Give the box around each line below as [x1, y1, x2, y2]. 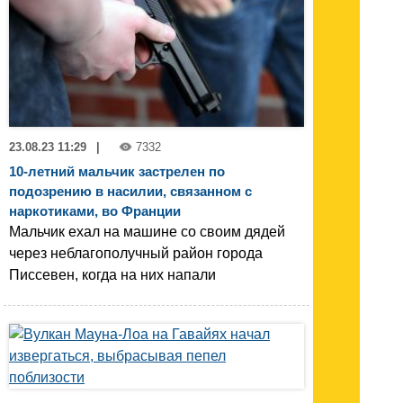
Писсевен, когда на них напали [9, 267, 216, 283]
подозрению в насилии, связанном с [9, 184, 252, 200]
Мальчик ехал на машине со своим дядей [9, 224, 285, 240]
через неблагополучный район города [9, 246, 263, 262]
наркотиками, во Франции [9, 203, 181, 219]
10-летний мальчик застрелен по [9, 164, 225, 180]
